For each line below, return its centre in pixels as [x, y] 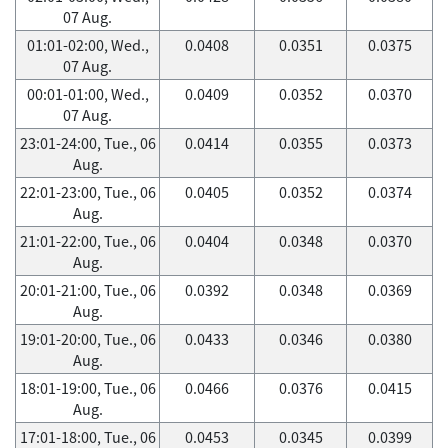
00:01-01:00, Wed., [87, 94]
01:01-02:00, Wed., [87, 45]
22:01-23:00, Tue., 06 [87, 192]
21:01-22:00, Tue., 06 [87, 241]
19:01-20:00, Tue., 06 [87, 339]
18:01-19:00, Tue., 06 [87, 388]
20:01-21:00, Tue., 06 [87, 290]
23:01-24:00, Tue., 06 [87, 143]
